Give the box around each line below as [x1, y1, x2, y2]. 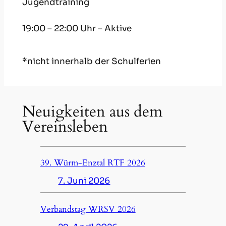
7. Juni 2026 [58, 175, 110, 186]
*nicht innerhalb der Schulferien [22, 55, 161, 67]
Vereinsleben [22, 116, 108, 138]
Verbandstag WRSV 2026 [40, 203, 136, 215]
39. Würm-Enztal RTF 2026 [40, 156, 145, 168]
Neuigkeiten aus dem [22, 101, 162, 123]
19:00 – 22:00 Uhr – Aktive [22, 23, 132, 34]
